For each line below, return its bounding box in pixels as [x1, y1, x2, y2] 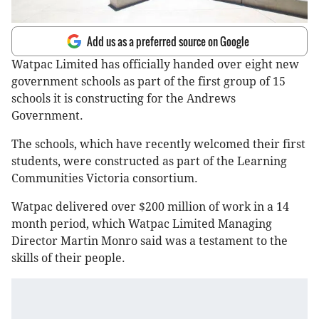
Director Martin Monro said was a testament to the [11, 234, 288, 249]
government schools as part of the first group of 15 [11, 75, 286, 89]
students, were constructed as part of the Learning [11, 155, 287, 169]
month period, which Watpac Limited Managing [11, 217, 272, 231]
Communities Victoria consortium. [11, 172, 198, 186]
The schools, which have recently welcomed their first [11, 137, 305, 152]
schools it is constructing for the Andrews [11, 92, 236, 106]
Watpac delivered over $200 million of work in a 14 [11, 200, 289, 214]
